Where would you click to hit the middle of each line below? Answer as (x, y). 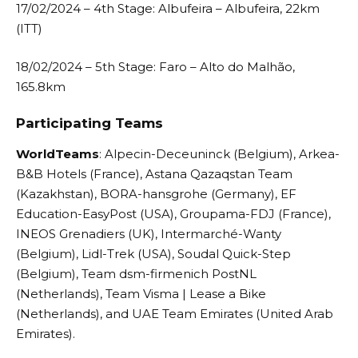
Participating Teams (89, 123)
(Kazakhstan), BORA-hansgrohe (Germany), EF (156, 193)
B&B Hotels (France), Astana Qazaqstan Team (154, 173)
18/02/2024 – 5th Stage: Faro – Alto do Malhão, (155, 66)
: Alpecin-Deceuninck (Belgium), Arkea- (219, 153)
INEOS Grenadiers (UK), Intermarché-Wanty (149, 233)
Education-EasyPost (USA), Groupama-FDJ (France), (173, 213)
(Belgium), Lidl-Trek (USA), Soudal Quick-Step (153, 253)
